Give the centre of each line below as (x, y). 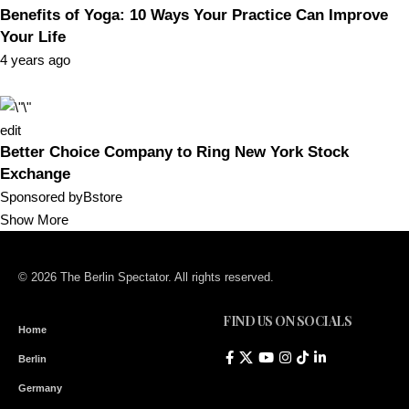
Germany (40, 388)
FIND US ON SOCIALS (287, 320)
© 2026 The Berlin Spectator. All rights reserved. (146, 277)
